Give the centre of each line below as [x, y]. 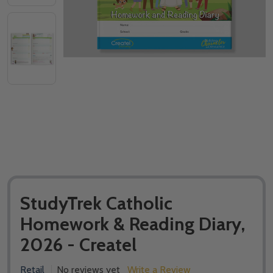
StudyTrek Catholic [96, 203]
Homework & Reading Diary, [133, 224]
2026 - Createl [78, 244]
